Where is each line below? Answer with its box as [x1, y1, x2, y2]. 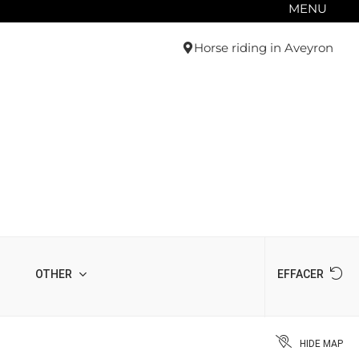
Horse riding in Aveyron [194, 40, 333, 55]
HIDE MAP [300, 337, 343, 349]
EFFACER [277, 268, 326, 280]
